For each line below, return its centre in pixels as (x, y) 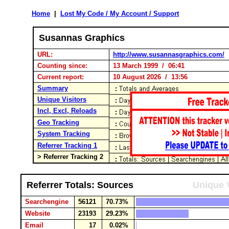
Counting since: (63, 66)
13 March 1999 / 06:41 (148, 66)
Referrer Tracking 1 (67, 145)
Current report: (62, 77)
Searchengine (48, 202)
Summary (53, 88)
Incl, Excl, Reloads (67, 111)
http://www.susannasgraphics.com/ (169, 54)
